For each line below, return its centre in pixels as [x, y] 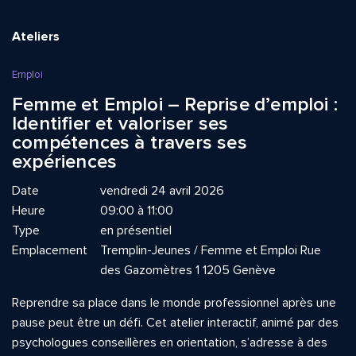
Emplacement [50, 250]
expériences [65, 162]
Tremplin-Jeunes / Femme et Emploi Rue [211, 250]
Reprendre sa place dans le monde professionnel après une [174, 303]
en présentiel [136, 230]
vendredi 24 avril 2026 [162, 191]
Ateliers [36, 37]
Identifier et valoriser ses [120, 124]
